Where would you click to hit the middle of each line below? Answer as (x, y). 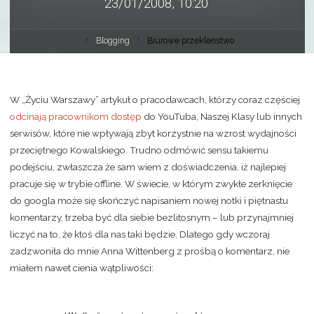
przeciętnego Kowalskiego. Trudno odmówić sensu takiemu (139, 150)
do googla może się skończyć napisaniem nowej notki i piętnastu (149, 200)
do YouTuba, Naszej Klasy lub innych (221, 116)
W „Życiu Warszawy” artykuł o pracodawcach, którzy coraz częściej (155, 100)
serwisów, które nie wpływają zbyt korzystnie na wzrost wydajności (153, 133)
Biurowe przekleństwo (190, 41)
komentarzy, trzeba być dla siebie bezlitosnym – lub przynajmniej (151, 217)
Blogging (112, 41)
